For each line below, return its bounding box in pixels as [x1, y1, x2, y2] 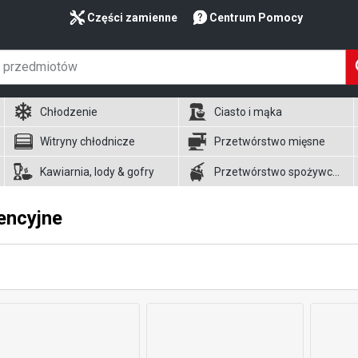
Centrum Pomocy [209, 11, 303, 24]
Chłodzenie [39, 105, 97, 118]
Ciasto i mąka [214, 105, 283, 118]
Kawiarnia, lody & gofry [39, 165, 154, 178]
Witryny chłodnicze [39, 135, 135, 148]
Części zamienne [87, 11, 177, 24]
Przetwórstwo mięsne [214, 135, 326, 148]
